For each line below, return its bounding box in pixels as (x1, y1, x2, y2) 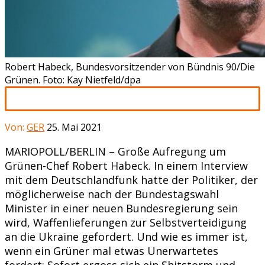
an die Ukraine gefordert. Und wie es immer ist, (5, 229, 248, 244)
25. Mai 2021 (47, 120, 102, 134)
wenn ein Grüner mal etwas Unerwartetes (5, 243, 218, 258)
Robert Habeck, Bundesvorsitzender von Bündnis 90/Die (5, 60, 255, 73)
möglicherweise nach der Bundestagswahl (5, 186, 219, 201)
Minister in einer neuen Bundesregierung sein (5, 201, 238, 215)
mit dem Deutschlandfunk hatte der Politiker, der (5, 172, 258, 187)
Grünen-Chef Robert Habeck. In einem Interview (5, 158, 248, 173)
